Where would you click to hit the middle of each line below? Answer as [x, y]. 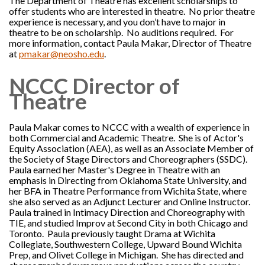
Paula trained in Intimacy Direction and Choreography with [127, 212]
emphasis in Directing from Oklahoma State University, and [128, 180]
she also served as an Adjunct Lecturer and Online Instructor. [130, 201]
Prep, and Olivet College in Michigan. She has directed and [126, 255]
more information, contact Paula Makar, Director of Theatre [130, 43]
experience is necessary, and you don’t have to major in [117, 22]
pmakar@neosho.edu [62, 54]
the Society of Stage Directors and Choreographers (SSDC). [129, 159]
